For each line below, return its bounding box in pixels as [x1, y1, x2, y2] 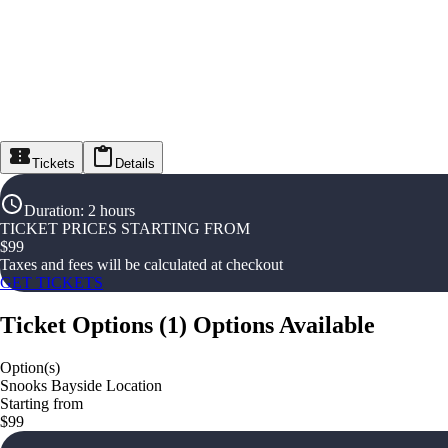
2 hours [88, 202, 135, 220]
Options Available [193, 312, 375, 339]
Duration [24, 202, 80, 220]
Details [115, 156, 155, 172]
